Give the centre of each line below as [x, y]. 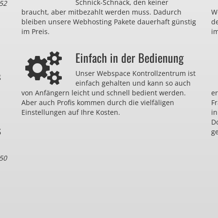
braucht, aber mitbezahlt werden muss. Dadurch [101, 12]
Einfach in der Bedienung [129, 57]
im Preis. [36, 31]
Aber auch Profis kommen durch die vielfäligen [98, 102]
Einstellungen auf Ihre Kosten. [71, 112]
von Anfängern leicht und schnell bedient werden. [104, 93]
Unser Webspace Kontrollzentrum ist [136, 73]
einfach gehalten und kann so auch [133, 83]
